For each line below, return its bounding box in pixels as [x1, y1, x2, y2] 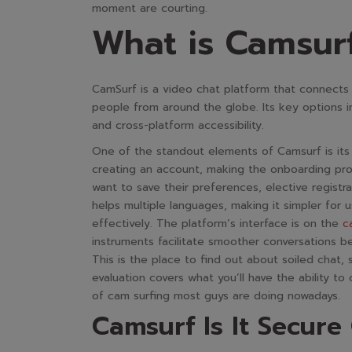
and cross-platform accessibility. [92, 117, 264, 134]
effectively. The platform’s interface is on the [92, 215, 343, 232]
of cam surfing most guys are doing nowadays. [92, 288, 340, 304]
